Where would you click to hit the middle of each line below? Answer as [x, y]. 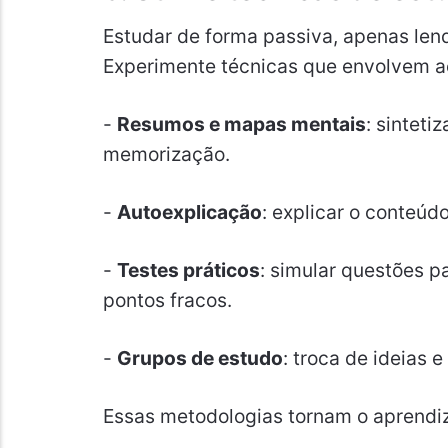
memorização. [166, 153]
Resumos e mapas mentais [241, 123]
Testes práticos [188, 269]
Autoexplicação [189, 211]
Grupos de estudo [199, 357]
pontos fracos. [167, 299]
